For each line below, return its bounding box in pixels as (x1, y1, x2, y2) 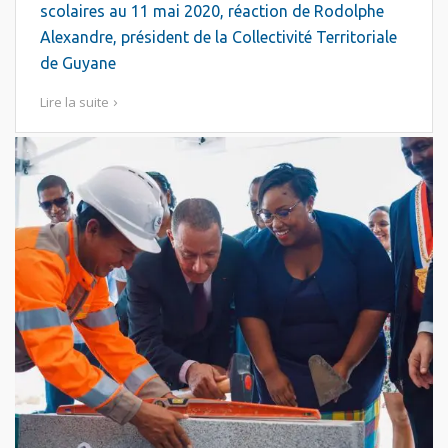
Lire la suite (40, 93, 109, 111)
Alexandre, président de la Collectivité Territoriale (40, 28, 397, 46)
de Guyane (40, 54, 116, 72)
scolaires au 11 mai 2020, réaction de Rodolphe (40, 2, 384, 20)
